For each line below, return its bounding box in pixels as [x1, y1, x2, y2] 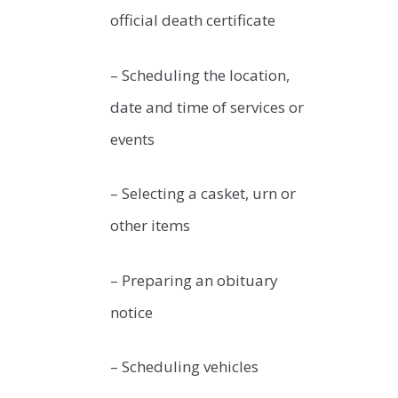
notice [110, 301, 153, 322]
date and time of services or [110, 96, 304, 117]
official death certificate [110, 10, 275, 31]
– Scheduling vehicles [110, 356, 259, 378]
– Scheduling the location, [110, 64, 290, 85]
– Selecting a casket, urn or [110, 183, 296, 204]
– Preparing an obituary [110, 269, 278, 291]
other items [110, 215, 190, 236]
